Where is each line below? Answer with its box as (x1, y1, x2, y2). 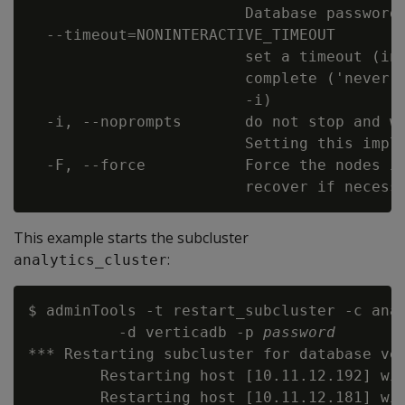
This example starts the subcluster (14, 228, 249, 248)
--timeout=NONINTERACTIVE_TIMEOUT (28, 26, 335, 43)
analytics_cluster (14, 251, 167, 268)
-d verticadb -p (28, 324, 263, 341)
